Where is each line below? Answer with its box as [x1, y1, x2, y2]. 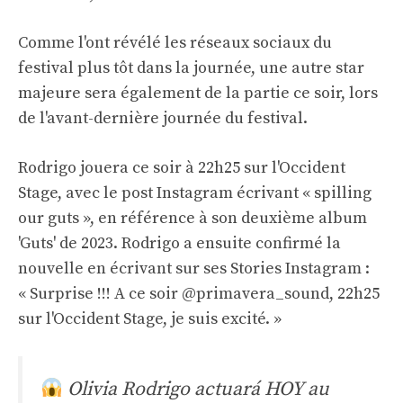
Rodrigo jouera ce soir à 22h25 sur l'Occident [18, 157, 345, 179]
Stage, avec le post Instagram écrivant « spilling [18, 183, 372, 204]
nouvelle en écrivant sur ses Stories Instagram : [18, 258, 370, 280]
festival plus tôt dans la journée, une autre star [18, 58, 364, 79]
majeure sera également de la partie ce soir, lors [18, 83, 378, 104]
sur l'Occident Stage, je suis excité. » [18, 309, 282, 330]
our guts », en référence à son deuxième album [18, 208, 367, 229]
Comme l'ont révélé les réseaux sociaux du [18, 32, 332, 54]
